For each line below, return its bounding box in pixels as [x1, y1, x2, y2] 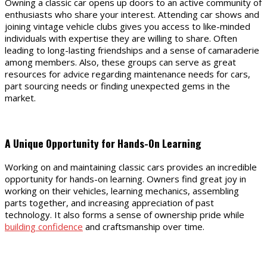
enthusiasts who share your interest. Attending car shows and [5, 8, 259, 21]
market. [5, 92, 36, 104]
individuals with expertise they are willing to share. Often [5, 32, 237, 45]
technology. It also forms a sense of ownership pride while [5, 209, 244, 221]
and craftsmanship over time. [83, 221, 204, 233]
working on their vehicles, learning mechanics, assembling [5, 185, 239, 197]
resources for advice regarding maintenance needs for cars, [5, 68, 250, 80]
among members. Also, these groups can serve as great [5, 56, 236, 69]
